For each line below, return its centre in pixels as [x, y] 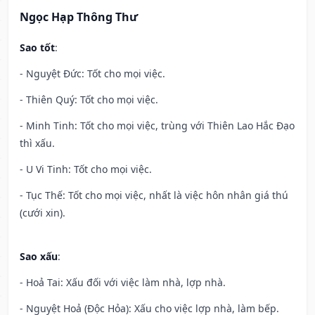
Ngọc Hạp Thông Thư [79, 17]
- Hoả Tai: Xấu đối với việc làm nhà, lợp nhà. [123, 283]
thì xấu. [37, 143]
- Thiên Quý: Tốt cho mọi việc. [89, 100]
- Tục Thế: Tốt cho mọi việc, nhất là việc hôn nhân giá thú [154, 195]
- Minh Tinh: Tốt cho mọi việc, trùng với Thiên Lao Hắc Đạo [157, 126]
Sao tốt [37, 48]
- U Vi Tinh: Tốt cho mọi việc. [86, 169]
